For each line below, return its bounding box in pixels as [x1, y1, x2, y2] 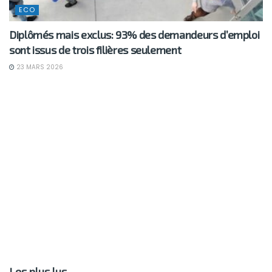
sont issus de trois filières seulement [9, 43, 182, 57]
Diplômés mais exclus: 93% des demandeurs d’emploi [9, 28, 260, 42]
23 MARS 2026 [15, 63, 63, 72]
